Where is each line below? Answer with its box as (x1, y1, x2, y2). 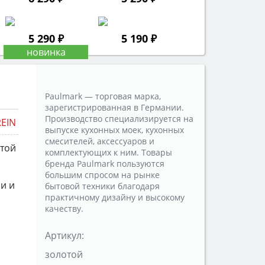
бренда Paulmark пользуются (45, 158, 164, 170)
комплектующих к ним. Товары (45, 147, 172, 159)
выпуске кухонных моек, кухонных (45, 124, 184, 136)
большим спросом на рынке (45, 169, 160, 181)
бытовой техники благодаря (45, 180, 160, 192)
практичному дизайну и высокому (45, 192, 185, 203)
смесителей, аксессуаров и (45, 135, 154, 147)
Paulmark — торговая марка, (45, 91, 161, 102)
